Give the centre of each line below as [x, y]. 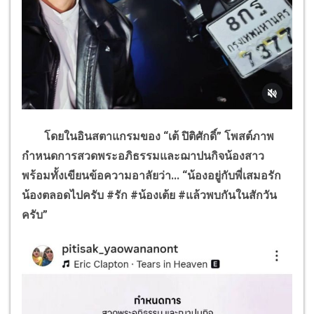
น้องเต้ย [158, 196]
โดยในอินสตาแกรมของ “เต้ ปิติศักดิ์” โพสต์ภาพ [148, 137]
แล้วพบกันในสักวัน [231, 196]
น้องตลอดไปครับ [63, 196]
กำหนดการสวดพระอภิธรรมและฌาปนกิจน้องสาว [143, 156]
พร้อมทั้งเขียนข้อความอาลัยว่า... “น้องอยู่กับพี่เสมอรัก [151, 176]
